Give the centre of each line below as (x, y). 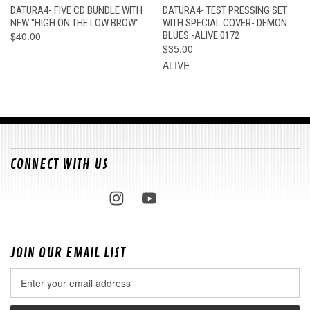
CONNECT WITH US (60, 164)
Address (28, 290)
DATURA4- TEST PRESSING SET (225, 10)
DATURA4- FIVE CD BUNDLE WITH (76, 10)
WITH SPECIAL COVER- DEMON (225, 22)
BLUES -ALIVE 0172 (201, 35)
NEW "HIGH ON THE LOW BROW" (75, 22)
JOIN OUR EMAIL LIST (68, 253)
